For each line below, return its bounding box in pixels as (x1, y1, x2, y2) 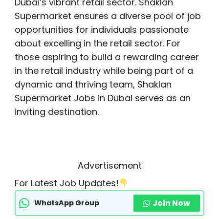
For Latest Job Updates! (15, 177, 119, 189)
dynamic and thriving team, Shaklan (15, 78, 172, 90)
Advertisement (77, 159, 142, 172)
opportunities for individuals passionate (15, 23, 189, 36)
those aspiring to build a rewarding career (15, 51, 199, 63)
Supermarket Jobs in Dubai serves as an (15, 92, 191, 104)
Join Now (153, 197, 190, 209)
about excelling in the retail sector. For (15, 37, 180, 49)
